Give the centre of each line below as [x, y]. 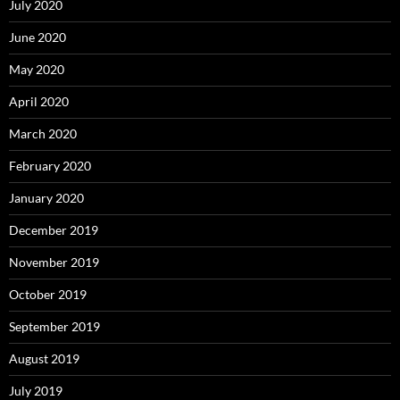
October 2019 [48, 294]
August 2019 [44, 358]
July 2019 [36, 390]
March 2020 [43, 133]
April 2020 [39, 101]
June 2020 [37, 37]
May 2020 [37, 69]
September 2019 [54, 326]
